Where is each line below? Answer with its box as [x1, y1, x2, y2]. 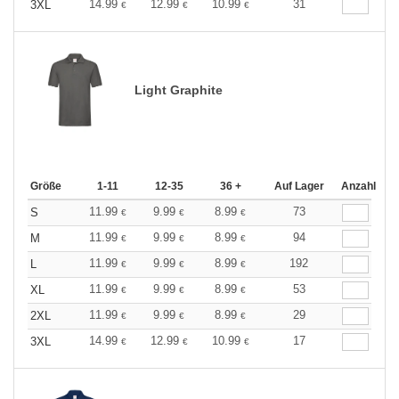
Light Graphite [134, 82, 223, 97]
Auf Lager [273, 180, 324, 193]
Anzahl [341, 180, 376, 193]
